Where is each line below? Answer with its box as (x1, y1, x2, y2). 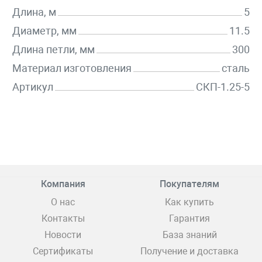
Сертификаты (33, 246, 93, 257)
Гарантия (169, 213, 210, 225)
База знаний (162, 229, 217, 241)
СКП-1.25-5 (196, 81, 250, 94)
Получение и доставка (140, 246, 239, 257)
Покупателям (160, 178, 219, 190)
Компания (40, 178, 85, 190)
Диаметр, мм (12, 25, 77, 37)
